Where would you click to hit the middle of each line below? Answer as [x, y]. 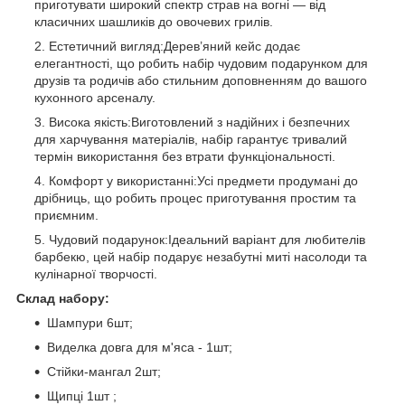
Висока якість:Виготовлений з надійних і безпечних [199, 122]
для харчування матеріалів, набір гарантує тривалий [191, 139]
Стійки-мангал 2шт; [104, 371]
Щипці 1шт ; [82, 396]
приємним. [66, 215]
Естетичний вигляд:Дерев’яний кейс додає [174, 46]
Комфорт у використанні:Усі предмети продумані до [203, 180]
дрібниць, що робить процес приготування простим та [195, 198]
